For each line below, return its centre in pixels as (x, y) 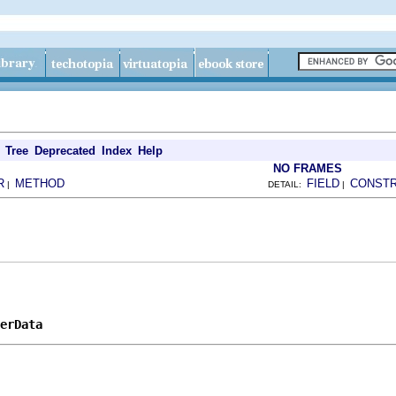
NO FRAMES (308, 168)
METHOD (40, 183)
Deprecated (65, 151)
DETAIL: (287, 184)
